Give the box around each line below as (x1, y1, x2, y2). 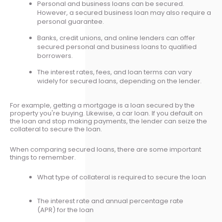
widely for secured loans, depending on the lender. (37, 76, 203, 86)
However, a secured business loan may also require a (37, 7, 211, 17)
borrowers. (37, 51, 73, 60)
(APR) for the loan (37, 205, 94, 215)
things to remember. (10, 153, 77, 162)
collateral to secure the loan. (10, 124, 102, 134)
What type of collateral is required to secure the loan (37, 172, 206, 182)
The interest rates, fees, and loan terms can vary (37, 67, 192, 77)
